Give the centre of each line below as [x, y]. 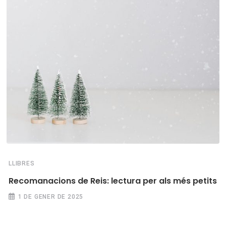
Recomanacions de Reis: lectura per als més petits [113, 181]
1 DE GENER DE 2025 [51, 197]
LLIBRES [22, 164]
